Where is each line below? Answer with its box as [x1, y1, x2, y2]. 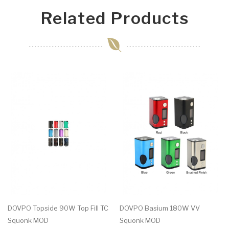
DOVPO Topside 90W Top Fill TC [8, 204, 108, 213]
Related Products [40, 8, 189, 29]
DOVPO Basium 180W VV [120, 204, 200, 213]
